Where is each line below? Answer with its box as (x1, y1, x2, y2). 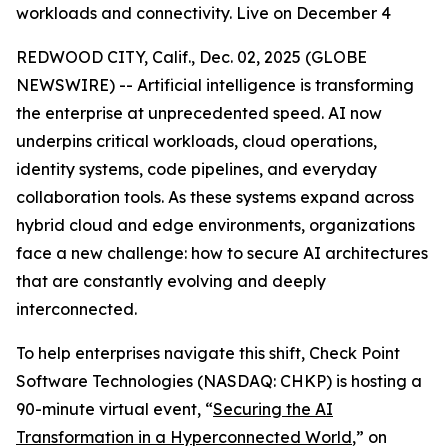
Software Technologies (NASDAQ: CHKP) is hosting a (16, 371, 422, 391)
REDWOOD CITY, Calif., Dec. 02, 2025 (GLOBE (16, 47, 367, 67)
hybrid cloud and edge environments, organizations (16, 215, 415, 235)
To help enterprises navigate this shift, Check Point (16, 343, 400, 363)
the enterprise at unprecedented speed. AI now (16, 103, 382, 123)
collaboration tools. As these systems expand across (16, 187, 414, 207)
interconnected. (16, 299, 137, 319)
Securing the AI (213, 399, 333, 419)
